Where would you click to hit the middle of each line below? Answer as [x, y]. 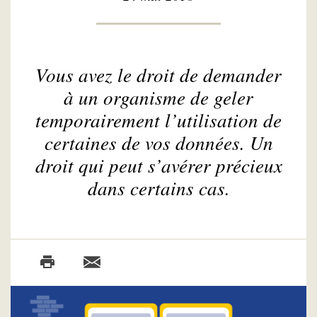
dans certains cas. [158, 187]
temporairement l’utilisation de [158, 119]
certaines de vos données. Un [158, 142]
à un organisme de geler [158, 97]
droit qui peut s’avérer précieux [158, 165]
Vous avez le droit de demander [158, 74]
